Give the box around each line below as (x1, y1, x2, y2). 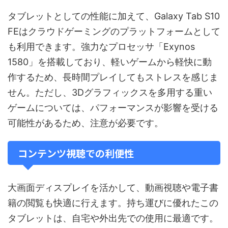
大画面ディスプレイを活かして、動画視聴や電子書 (8, 182, 218, 193)
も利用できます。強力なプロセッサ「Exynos (8, 41, 195, 52)
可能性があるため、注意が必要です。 (8, 118, 163, 129)
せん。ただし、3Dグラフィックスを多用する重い (8, 87, 212, 98)
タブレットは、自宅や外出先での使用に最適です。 (8, 213, 218, 224)
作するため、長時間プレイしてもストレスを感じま (8, 72, 218, 83)
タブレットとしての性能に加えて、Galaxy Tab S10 (8, 11, 220, 22)
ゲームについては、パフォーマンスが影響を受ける (8, 102, 218, 113)
